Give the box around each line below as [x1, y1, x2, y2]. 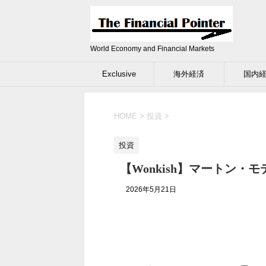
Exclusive [102, 69, 136, 78]
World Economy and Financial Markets [90, 45, 214, 53]
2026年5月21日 [126, 185, 176, 194]
